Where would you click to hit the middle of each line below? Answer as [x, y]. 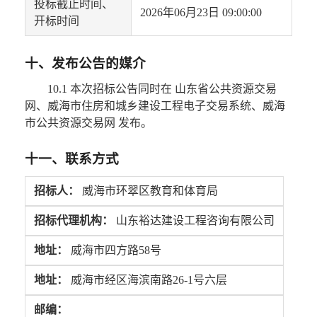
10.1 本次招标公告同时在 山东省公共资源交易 [162, 89]
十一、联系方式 [71, 159]
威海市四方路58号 [114, 250]
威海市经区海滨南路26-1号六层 [147, 280]
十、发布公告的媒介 [85, 64]
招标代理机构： [73, 221]
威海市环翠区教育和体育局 [148, 191]
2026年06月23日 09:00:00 [201, 13]
